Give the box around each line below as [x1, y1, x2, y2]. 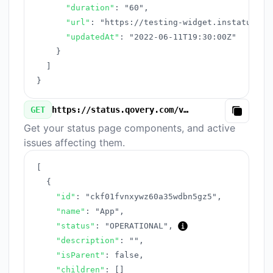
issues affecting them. [24, 136, 125, 149]
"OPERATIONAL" [105, 221, 168, 230]
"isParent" [56, 250, 105, 260]
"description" [56, 236, 119, 245]
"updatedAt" [66, 32, 119, 41]
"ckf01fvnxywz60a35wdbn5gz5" [85, 192, 217, 201]
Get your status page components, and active [24, 122, 235, 134]
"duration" [66, 3, 115, 12]
